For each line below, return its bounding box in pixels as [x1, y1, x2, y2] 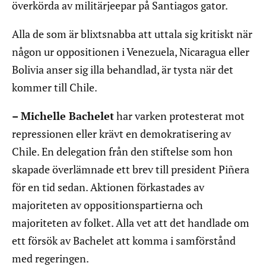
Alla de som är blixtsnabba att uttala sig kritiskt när [12, 27, 252, 42]
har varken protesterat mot [114, 109, 245, 123]
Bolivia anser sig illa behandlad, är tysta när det [12, 62, 233, 77]
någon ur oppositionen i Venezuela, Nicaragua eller [12, 45, 249, 59]
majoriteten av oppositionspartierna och [12, 198, 203, 213]
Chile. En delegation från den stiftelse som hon [12, 144, 233, 159]
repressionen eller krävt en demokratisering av [12, 126, 231, 141]
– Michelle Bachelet [12, 109, 114, 123]
